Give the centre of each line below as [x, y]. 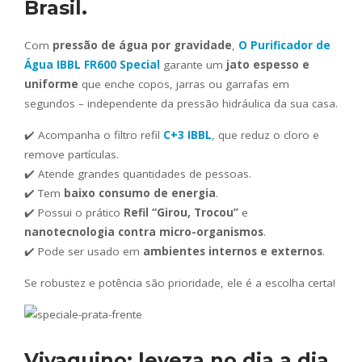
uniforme [51, 84]
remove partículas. [72, 155]
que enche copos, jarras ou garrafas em [184, 84]
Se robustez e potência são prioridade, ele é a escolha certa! [180, 283]
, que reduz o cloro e [265, 135]
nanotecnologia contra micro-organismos [144, 232]
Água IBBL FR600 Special [92, 65]
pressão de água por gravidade [142, 46]
